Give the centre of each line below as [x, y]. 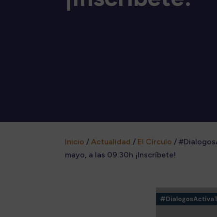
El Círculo [155, 141]
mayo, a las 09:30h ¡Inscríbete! [121, 155]
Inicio [75, 141]
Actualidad [111, 141]
